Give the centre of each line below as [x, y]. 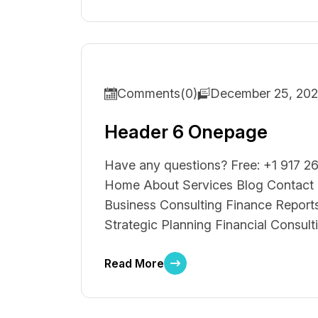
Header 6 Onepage [186, 132]
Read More [134, 263]
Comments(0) [157, 93]
